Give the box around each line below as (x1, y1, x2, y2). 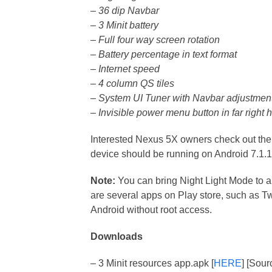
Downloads (90, 231, 143, 242)
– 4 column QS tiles (90, 78, 175, 89)
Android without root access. (90, 205, 212, 215)
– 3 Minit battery (90, 20, 159, 30)
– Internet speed (90, 64, 160, 74)
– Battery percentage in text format (90, 49, 237, 59)
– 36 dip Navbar (90, 5, 160, 16)
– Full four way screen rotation (90, 35, 220, 45)
